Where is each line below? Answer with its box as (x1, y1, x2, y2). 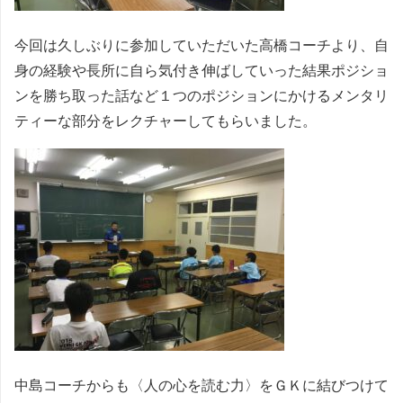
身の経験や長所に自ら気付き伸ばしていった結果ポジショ (14, 62, 389, 78)
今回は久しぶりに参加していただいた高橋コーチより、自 (14, 37, 389, 53)
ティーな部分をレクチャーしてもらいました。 (14, 112, 317, 129)
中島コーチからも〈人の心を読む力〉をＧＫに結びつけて (14, 377, 389, 393)
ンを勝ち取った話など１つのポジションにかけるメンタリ (14, 87, 389, 103)
